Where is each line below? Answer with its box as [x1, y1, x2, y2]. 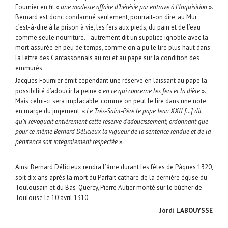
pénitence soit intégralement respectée [15, 137, 119, 147]
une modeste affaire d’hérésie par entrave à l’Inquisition [61, 3, 207, 12]
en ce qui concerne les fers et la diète [103, 87, 200, 96]
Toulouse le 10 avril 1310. [15, 193, 90, 203]
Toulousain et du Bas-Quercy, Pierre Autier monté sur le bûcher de [15, 183, 202, 192]
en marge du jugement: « [15, 107, 87, 116]
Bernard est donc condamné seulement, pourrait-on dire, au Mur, [15, 13, 197, 22]
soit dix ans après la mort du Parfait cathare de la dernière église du [15, 173, 207, 182]
